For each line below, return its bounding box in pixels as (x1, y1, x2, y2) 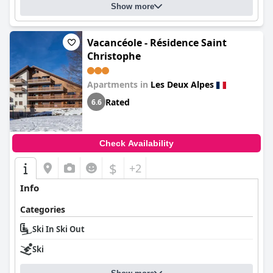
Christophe (87, 49, 141, 63)
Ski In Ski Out (32, 224, 85, 235)
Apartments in (87, 79, 151, 90)
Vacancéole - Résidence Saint (87, 36, 227, 49)
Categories (20, 204, 65, 215)
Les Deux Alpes (151, 79, 214, 90)
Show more (111, 2, 154, 11)
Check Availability (99, 138, 174, 148)
